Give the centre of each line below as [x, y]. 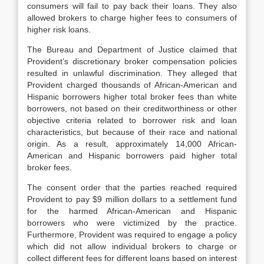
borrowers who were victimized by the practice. [132, 223]
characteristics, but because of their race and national [132, 132]
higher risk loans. [59, 29]
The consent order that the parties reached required [132, 187]
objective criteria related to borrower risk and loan [132, 120]
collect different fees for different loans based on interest [132, 258]
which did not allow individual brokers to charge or [132, 246]
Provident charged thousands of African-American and [132, 85]
